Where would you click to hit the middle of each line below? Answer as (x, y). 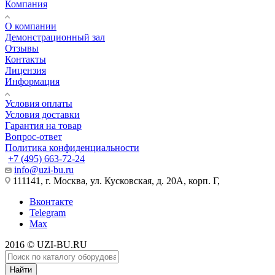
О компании (31, 26)
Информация (32, 81)
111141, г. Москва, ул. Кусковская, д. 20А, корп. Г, (115, 180)
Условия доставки (42, 114)
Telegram (48, 212)
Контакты (25, 59)
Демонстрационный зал (55, 37)
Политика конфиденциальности (72, 147)
